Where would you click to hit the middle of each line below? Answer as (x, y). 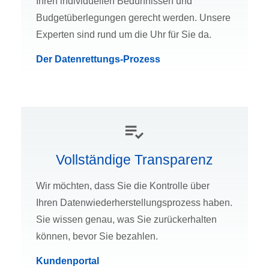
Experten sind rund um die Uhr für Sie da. (124, 35)
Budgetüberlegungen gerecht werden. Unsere (133, 18)
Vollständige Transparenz (134, 160)
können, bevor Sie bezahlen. (97, 237)
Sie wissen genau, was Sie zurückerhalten (126, 220)
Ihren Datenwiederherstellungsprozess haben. (134, 203)
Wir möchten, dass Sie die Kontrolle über (123, 186)
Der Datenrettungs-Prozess (98, 59)
